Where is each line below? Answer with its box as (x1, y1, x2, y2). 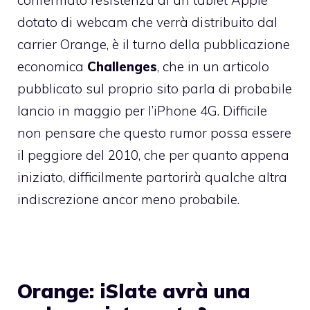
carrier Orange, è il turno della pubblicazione (17, 36, 290, 53)
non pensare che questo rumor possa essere (17, 125, 291, 142)
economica (17, 58, 87, 75)
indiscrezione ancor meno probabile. (17, 191, 239, 208)
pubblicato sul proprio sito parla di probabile (17, 80, 292, 98)
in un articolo (188, 58, 269, 75)
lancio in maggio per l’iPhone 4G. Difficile (17, 102, 267, 120)
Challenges (87, 58, 157, 75)
